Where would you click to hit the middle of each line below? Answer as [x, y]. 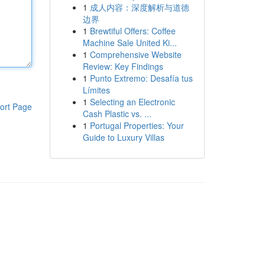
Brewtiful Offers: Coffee [132, 31]
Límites [96, 90]
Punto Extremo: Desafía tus [141, 78]
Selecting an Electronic [132, 102]
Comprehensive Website [135, 54]
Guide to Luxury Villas [123, 137]
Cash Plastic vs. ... [117, 114]
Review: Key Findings [123, 66]
